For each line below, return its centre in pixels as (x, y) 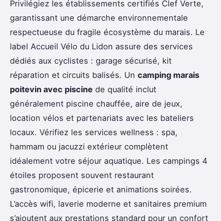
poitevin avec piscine (51, 90)
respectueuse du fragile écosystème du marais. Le (107, 32)
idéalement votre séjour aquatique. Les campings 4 (109, 161)
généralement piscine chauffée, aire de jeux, (96, 104)
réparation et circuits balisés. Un (74, 75)
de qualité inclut (125, 90)
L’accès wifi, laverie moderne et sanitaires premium (108, 204)
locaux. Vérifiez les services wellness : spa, (94, 132)
